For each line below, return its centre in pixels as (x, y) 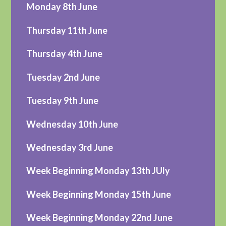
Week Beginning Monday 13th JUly (98, 171)
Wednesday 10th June (72, 124)
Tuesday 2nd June (63, 77)
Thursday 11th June (67, 30)
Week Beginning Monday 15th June (99, 194)
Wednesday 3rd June (70, 147)
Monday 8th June (62, 7)
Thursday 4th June (65, 54)
